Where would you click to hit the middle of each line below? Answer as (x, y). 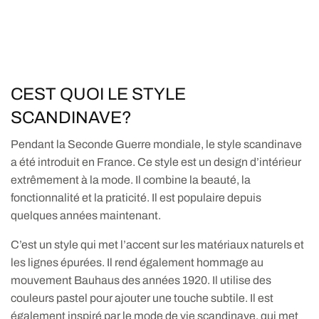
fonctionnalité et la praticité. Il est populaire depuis (136, 198)
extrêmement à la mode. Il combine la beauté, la (131, 180)
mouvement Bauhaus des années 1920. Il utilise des (141, 281)
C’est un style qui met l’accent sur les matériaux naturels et (158, 245)
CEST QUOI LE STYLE (98, 94)
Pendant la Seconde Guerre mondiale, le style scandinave (157, 145)
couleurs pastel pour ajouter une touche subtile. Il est (142, 298)
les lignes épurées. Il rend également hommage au (137, 263)
